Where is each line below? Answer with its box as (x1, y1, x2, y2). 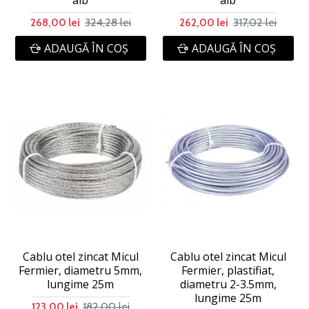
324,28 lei (84, 16, 131, 29)
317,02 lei (233, 16, 277, 29)
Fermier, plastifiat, (181, 262, 275, 278)
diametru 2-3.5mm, (179, 276, 277, 292)
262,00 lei (179, 16, 229, 29)
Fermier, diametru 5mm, (19, 262, 143, 278)
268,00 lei (30, 16, 80, 29)
